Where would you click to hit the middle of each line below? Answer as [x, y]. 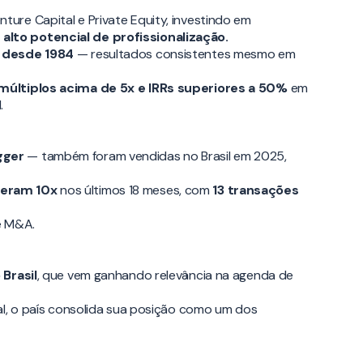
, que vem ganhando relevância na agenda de [165, 275]
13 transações [256, 190]
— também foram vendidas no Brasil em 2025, [155, 156]
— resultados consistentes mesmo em [185, 54]
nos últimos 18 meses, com [135, 190]
